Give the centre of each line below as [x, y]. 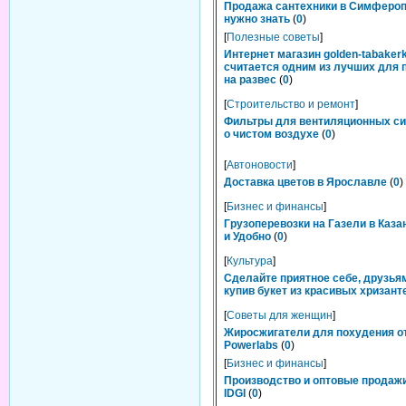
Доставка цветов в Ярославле [305, 182]
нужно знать [257, 19]
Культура [250, 261]
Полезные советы [273, 37]
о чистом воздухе [271, 134]
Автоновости [260, 165]
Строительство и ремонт [291, 104]
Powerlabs [251, 345]
